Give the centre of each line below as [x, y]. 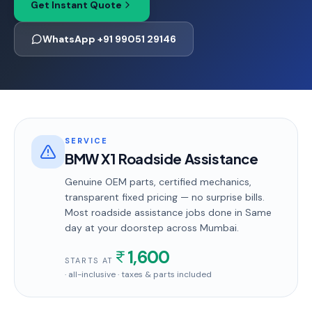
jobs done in [214, 212]
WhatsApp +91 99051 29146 [109, 39]
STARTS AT [89, 260]
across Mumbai [200, 228]
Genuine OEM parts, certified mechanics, [158, 182]
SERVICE [86, 141]
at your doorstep [123, 228]
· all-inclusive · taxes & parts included [138, 274]
